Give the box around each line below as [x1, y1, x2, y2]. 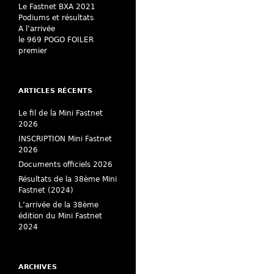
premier [18, 46, 47, 55]
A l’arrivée [18, 24, 55, 33]
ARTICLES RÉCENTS [18, 87, 92, 95]
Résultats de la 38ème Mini [18, 175, 117, 183]
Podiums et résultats [18, 13, 94, 22]
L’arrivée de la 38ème [18, 201, 98, 209]
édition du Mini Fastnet [18, 212, 102, 220]
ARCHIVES [18, 263, 57, 271]
